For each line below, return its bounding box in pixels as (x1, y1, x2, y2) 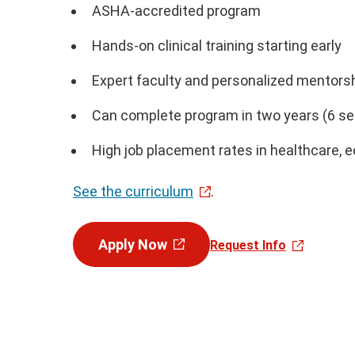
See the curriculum (73, 183, 193, 200)
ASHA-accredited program (92, 2, 261, 20)
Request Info (210, 237, 286, 253)
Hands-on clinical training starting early (92, 37, 342, 55)
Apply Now (98, 236, 167, 254)
